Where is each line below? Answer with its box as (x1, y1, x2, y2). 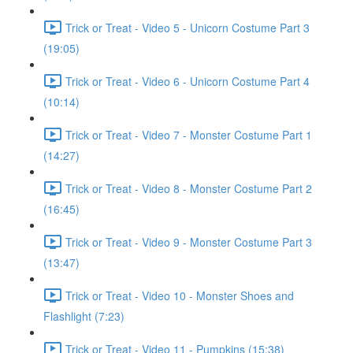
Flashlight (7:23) (43, 308, 124, 324)
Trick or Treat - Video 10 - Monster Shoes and (65, 287, 294, 303)
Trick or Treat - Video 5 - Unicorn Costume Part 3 (65, 19, 310, 35)
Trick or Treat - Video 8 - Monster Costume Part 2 (65, 180, 312, 196)
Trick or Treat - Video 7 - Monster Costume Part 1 (65, 126, 312, 143)
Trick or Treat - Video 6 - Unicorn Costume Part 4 (65, 72, 310, 89)
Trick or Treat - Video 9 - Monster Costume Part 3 (65, 233, 312, 250)
